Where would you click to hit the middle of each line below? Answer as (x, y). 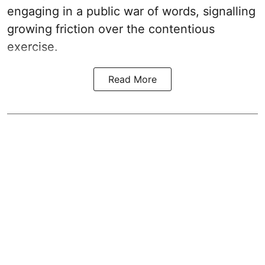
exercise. (33, 46)
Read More (132, 79)
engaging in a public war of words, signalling (131, 11)
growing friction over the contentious (111, 29)
